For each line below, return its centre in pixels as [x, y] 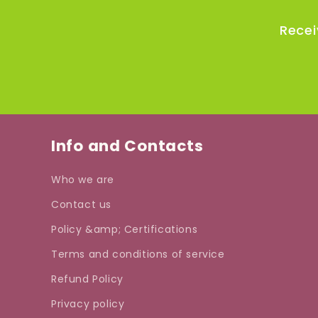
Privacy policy [88, 304]
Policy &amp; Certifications [125, 229]
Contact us [81, 204]
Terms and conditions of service [138, 254]
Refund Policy [87, 279]
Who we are [83, 180]
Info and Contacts [127, 146]
